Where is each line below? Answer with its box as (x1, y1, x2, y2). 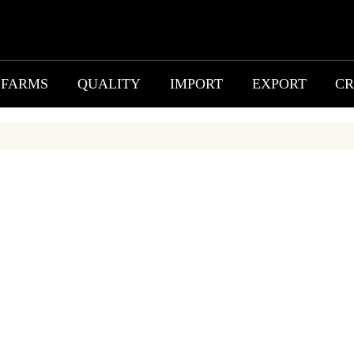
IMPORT (169, 76, 223, 92)
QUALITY (77, 76, 141, 92)
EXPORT (251, 76, 307, 92)
